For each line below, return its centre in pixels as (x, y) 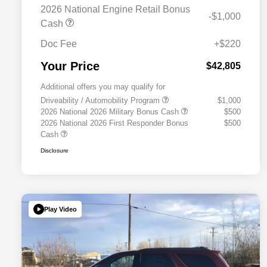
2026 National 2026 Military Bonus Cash (111, 112)
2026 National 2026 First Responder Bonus (114, 123)
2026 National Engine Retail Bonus (115, 10)
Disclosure (55, 151)
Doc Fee (59, 44)
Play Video (60, 209)
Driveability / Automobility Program (101, 101)
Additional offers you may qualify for (103, 87)
